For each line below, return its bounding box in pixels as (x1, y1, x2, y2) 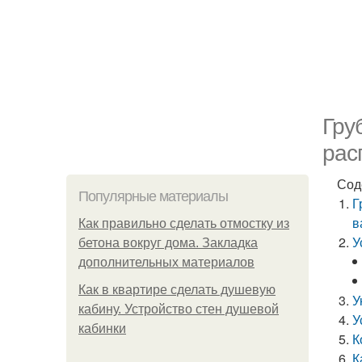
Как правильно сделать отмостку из (78, 217, 289, 230)
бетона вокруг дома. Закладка (78, 236, 258, 250)
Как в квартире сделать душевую (78, 283, 276, 297)
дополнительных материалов (78, 255, 255, 269)
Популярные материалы (78, 188, 228, 204)
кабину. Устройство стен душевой (78, 302, 279, 316)
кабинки (78, 322, 126, 335)
